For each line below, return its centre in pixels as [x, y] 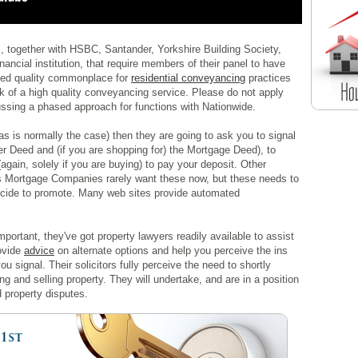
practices [268, 78]
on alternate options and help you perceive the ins [171, 250]
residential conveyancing [188, 78]
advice [39, 250]
